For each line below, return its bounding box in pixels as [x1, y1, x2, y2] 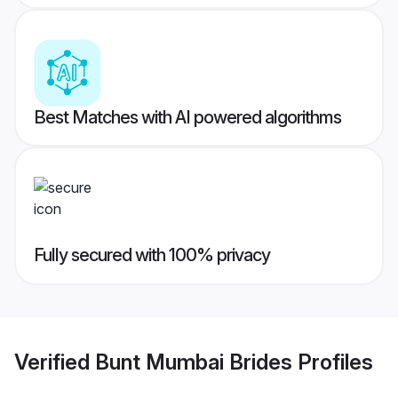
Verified [14, 348, 95, 375]
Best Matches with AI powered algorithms [34, 107, 341, 129]
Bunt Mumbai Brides [95, 348, 292, 375]
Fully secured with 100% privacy [34, 244, 270, 267]
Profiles [292, 348, 373, 375]
